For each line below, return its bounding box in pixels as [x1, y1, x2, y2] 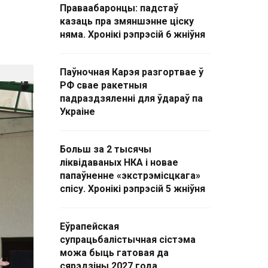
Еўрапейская [60, 221, 119, 232]
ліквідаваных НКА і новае [60, 157, 178, 168]
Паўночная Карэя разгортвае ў [60, 66, 203, 78]
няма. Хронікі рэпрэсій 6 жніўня [60, 29, 205, 40]
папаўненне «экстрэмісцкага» [60, 170, 200, 181]
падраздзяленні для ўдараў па [60, 93, 203, 104]
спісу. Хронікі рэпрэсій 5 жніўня [60, 183, 205, 194]
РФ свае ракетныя [60, 80, 147, 91]
